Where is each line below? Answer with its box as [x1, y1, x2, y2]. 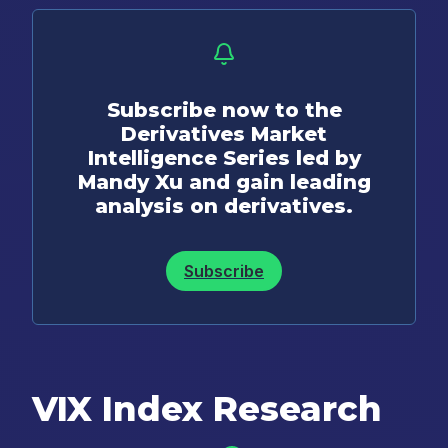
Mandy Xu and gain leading [77, 169, 371, 194]
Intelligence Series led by [87, 145, 361, 170]
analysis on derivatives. [95, 193, 353, 218]
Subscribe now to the [106, 97, 342, 122]
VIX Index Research [32, 387, 382, 430]
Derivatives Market [121, 121, 327, 146]
